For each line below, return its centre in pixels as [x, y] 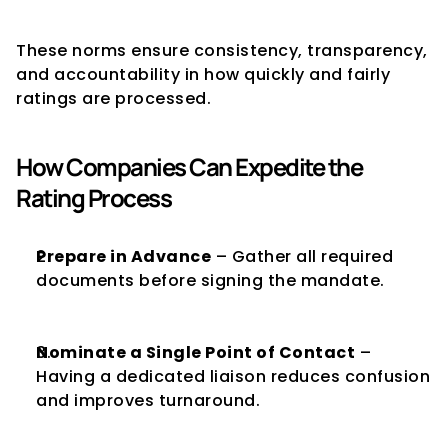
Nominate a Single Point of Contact [195, 352]
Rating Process [93, 197]
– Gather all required [302, 256]
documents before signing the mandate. [210, 280]
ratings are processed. [113, 98]
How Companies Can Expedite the [189, 166]
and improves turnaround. [148, 400]
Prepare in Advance [123, 256]
